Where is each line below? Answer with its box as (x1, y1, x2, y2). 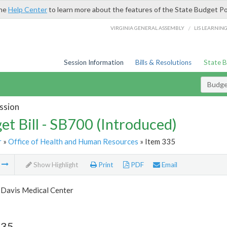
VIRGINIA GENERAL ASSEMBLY (110, 24, 185, 31)
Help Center (8, 5, 47, 14)
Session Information (63, 58, 124, 66)
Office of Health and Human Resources (8, 136, 138, 146)
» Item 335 (138, 136, 175, 146)
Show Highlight (31, 161, 79, 169)
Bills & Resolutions (135, 58, 192, 66)
